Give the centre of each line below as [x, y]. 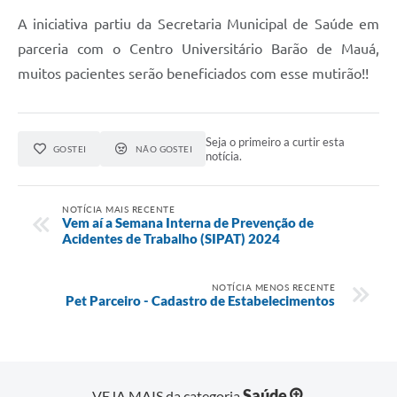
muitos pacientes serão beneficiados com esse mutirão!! [193, 74]
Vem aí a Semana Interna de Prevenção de [188, 222]
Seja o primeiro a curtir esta [276, 142]
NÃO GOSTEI [164, 149]
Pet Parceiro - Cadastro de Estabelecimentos [200, 300]
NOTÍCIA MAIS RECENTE [118, 209]
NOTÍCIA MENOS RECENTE [273, 287]
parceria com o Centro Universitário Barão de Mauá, [198, 49]
